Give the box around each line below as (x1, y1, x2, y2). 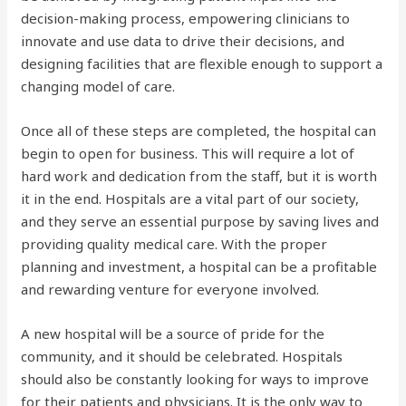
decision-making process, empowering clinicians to (21, 9, 351, 27)
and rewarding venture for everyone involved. (21, 280, 320, 298)
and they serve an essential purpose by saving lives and (21, 212, 380, 230)
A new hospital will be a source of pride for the (21, 324, 325, 343)
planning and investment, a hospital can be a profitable (21, 257, 378, 275)
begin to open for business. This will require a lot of (21, 144, 355, 162)
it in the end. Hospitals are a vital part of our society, (21, 189, 360, 208)
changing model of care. (21, 77, 176, 95)
